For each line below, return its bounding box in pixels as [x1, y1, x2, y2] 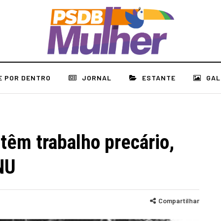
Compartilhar [158, 196, 199, 205]
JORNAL [82, 74, 111, 82]
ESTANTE [142, 74, 176, 82]
